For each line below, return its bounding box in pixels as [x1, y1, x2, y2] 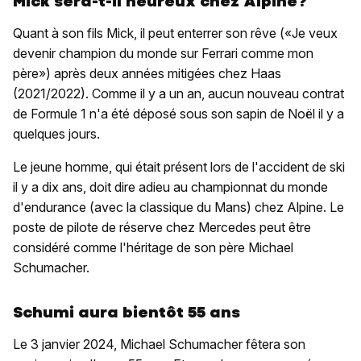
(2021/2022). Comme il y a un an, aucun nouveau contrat [13, 85, 344, 102]
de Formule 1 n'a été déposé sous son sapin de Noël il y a [13, 106, 344, 122]
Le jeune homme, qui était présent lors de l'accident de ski [13, 159, 345, 176]
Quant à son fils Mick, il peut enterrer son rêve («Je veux [13, 25, 338, 42]
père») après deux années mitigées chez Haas [13, 65, 281, 82]
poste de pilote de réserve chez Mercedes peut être [13, 219, 311, 236]
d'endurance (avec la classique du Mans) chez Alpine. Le [13, 199, 344, 216]
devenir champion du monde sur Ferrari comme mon [13, 45, 313, 62]
